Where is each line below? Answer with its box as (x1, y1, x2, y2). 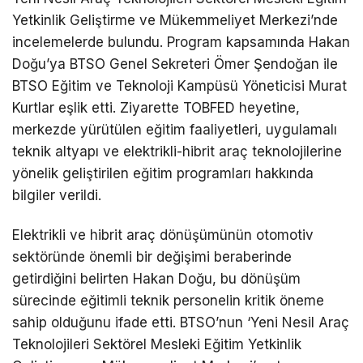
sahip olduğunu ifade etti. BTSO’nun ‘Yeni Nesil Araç (12, 314, 349, 331)
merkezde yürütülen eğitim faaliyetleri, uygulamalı (12, 121, 337, 138)
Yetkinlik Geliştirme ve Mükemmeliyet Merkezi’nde (12, 11, 338, 28)
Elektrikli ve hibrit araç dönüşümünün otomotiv (12, 226, 314, 243)
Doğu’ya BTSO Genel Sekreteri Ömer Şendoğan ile (12, 55, 338, 72)
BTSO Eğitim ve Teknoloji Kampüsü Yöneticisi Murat (12, 77, 347, 94)
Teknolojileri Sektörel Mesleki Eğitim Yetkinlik (12, 335, 301, 352)
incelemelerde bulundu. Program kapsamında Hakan (12, 33, 350, 50)
